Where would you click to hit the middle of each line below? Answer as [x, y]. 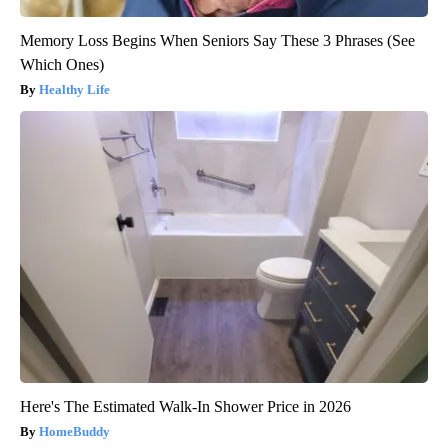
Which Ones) [62, 65]
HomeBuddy [74, 432]
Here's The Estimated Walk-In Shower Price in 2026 [185, 407]
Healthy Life [74, 90]
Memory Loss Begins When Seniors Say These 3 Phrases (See [217, 41]
